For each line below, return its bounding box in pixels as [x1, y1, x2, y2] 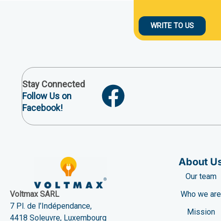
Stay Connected [22, 78, 85, 89]
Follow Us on [22, 90, 72, 101]
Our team [185, 171, 217, 181]
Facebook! [22, 102, 63, 113]
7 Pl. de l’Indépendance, [10, 201, 92, 211]
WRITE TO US [150, 21, 194, 30]
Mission [186, 207, 215, 217]
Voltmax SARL [10, 189, 59, 199]
